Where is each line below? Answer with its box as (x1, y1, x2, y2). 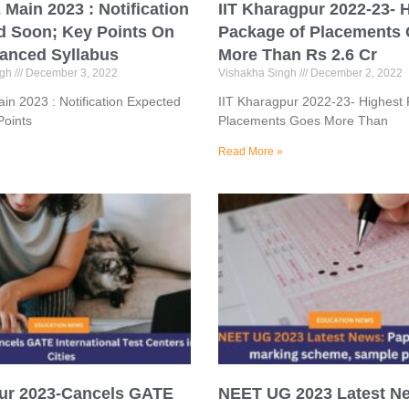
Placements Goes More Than (218, 113, 388, 129)
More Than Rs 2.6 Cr (218, 46, 377, 65)
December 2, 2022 (308, 67, 403, 80)
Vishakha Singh (218, 67, 299, 80)
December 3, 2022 (22, 67, 118, 80)
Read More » (218, 145, 283, 159)
